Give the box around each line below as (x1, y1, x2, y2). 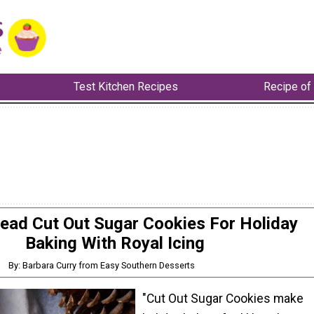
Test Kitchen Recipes (73, 80, 178, 94)
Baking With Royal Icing (25, 233, 205, 253)
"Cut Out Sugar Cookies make (142, 292, 303, 306)
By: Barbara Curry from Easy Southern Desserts (8, 259, 195, 271)
